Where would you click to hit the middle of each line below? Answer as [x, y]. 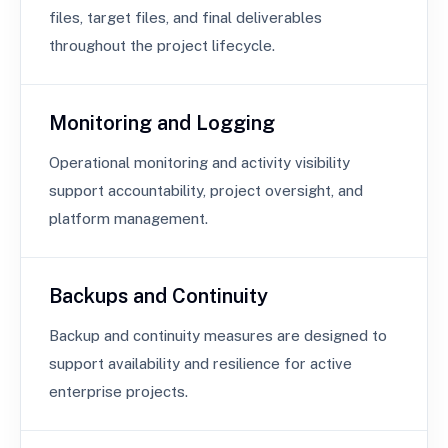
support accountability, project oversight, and [206, 190]
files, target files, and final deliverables [185, 17]
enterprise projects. [118, 391]
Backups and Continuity [158, 296]
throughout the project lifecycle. [162, 45]
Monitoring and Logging [162, 123]
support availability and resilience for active [200, 363]
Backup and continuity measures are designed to [218, 335]
